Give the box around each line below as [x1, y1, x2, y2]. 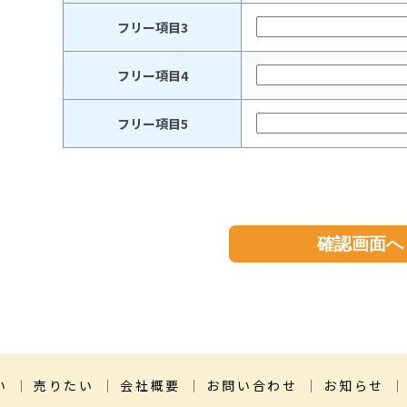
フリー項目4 [116, 66, 188, 85]
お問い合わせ [206, 376, 298, 395]
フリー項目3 [116, 18, 188, 37]
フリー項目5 [116, 114, 188, 134]
